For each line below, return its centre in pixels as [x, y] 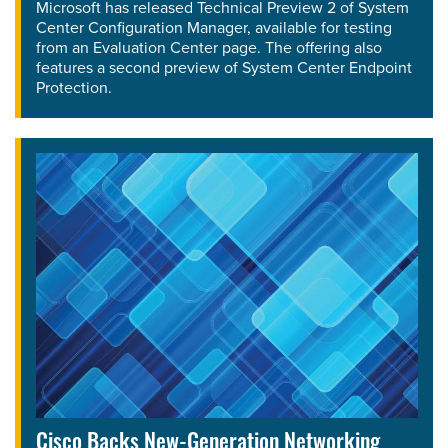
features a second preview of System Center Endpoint [224, 67]
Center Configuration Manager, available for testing [214, 27]
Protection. [74, 87]
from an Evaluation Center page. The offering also [209, 47]
